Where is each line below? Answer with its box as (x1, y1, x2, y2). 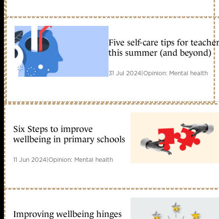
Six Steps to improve (13, 124, 93, 134)
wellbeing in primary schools (13, 134, 125, 144)
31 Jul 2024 (109, 68, 141, 77)
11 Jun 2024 (13, 155, 46, 164)
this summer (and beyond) (109, 47, 211, 58)
